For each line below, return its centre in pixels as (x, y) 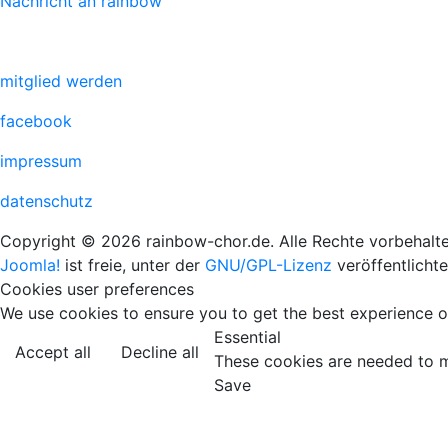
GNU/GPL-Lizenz (268, 265)
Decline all (160, 352)
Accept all (53, 352)
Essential (247, 337)
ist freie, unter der (132, 265)
